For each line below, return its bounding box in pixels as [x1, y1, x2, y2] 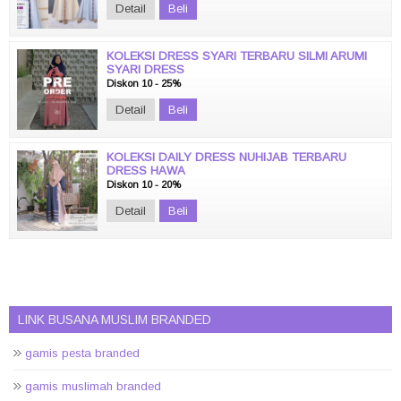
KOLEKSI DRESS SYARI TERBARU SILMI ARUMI [107, 49, 367, 63]
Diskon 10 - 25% [107, 78, 181, 89]
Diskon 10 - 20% [107, 179, 181, 190]
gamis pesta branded [25, 346, 140, 360]
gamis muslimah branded [25, 380, 161, 393]
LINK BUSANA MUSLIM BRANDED [18, 312, 211, 327]
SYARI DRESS [107, 63, 184, 76]
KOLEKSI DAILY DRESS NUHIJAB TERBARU [107, 150, 346, 164]
